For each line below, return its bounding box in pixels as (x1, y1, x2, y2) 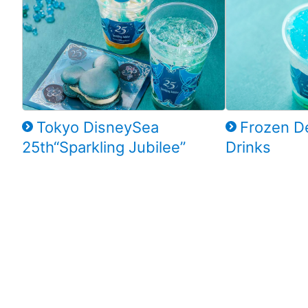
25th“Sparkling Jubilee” (22, 137, 186, 156)
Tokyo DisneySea (36, 118, 159, 136)
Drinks (225, 137, 271, 156)
